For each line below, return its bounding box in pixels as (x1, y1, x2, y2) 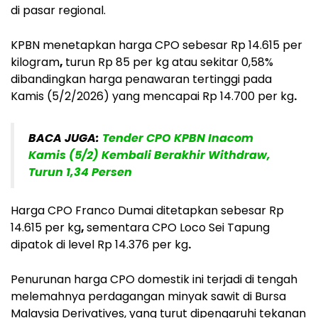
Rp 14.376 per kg (97, 236, 188, 253)
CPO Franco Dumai (48, 202, 153, 219)
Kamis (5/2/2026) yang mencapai (11, 87, 202, 104)
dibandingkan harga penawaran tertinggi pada (11, 70, 272, 87)
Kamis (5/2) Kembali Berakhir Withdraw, (28, 146, 270, 163)
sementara (87, 219, 152, 236)
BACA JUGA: (28, 129, 102, 146)
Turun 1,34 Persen (28, 163, 132, 180)
